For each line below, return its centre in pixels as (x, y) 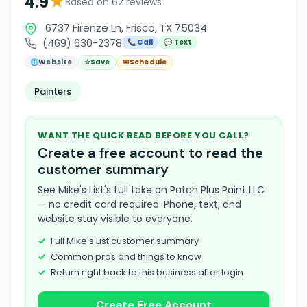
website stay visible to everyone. (115, 219)
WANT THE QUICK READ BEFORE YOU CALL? (144, 135)
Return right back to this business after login (147, 272)
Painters (53, 91)
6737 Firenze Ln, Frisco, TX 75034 (125, 28)
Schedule (148, 62)
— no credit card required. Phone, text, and (139, 204)
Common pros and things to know (126, 257)
